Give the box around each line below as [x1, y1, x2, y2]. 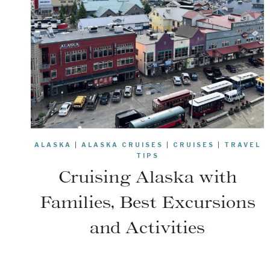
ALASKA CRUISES [81, 141, 163, 149]
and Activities [90, 217, 206, 238]
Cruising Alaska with [58, 166, 237, 187]
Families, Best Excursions [39, 192, 256, 213]
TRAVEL [224, 141, 261, 149]
